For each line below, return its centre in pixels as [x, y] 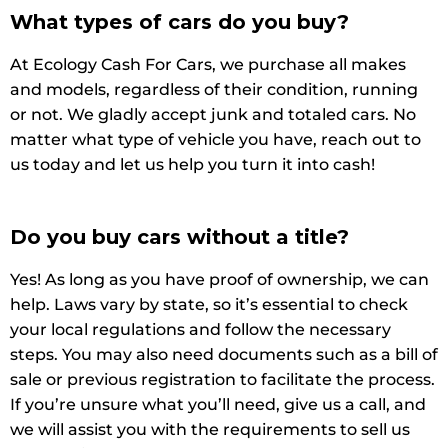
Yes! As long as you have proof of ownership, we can [219, 279]
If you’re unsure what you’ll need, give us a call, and [218, 404]
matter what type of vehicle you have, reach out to [215, 139]
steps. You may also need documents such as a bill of [224, 354]
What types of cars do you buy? [179, 21]
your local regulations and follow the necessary [200, 329]
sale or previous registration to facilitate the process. [222, 379]
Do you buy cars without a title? [179, 236]
